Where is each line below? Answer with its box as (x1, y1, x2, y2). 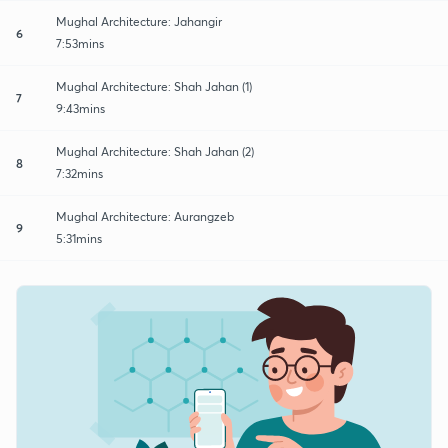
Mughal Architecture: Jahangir (56, 13, 222, 29)
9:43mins (56, 100, 105, 116)
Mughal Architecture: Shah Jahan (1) (56, 78, 252, 94)
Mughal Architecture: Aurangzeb (56, 208, 234, 224)
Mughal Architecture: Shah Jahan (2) (56, 143, 254, 159)
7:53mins (56, 35, 104, 51)
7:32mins (56, 165, 103, 181)
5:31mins (56, 230, 102, 246)
